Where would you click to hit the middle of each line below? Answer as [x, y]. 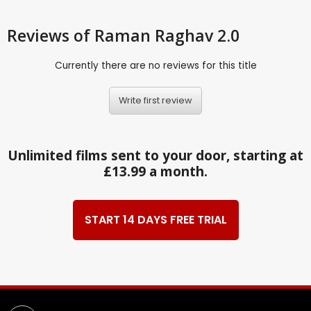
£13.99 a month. [155, 171]
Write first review [155, 101]
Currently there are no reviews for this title [155, 65]
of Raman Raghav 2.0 [157, 35]
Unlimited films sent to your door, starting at [155, 155]
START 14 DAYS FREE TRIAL [155, 220]
